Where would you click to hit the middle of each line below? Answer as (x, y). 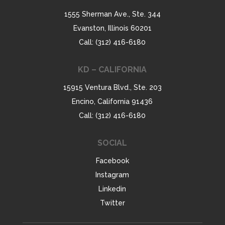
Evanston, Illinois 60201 (112, 28)
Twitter (112, 203)
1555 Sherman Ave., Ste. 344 (112, 14)
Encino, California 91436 (113, 102)
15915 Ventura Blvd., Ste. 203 (112, 88)
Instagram (113, 175)
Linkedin (113, 189)
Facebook (112, 161)
